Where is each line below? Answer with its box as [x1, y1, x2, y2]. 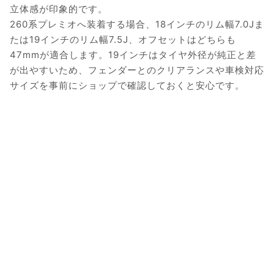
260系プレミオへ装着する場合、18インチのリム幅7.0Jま [10, 18, 264, 31]
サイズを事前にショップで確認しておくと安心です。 [10, 80, 245, 92]
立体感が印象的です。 [10, 3, 108, 15]
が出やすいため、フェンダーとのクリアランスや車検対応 [10, 64, 264, 76]
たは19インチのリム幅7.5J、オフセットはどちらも [10, 34, 236, 46]
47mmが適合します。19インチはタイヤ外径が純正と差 [10, 49, 256, 61]
